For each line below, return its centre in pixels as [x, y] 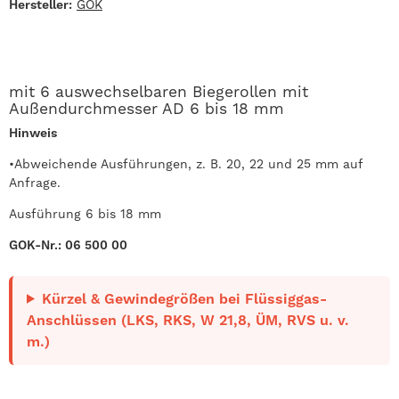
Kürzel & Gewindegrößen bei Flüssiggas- [184, 298]
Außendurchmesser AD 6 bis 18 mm [147, 108]
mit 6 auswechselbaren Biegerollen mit [159, 91]
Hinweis [33, 132]
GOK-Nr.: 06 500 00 [68, 244]
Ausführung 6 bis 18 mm [85, 213]
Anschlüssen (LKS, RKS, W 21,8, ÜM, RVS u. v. [188, 320]
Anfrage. [35, 182]
